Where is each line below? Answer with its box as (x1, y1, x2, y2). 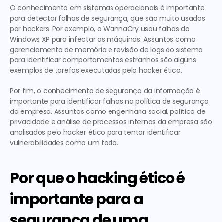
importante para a (10, 189, 143, 210)
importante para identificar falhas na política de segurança (10, 96, 209, 106)
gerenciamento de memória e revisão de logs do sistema (10, 45, 203, 55)
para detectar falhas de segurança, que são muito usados (10, 13, 205, 23)
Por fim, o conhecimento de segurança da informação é (10, 86, 200, 96)
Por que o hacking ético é (10, 168, 185, 189)
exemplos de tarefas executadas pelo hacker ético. (10, 65, 182, 75)
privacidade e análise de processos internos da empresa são (10, 117, 212, 127)
